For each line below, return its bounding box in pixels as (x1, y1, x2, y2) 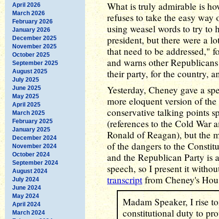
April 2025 (12, 101, 41, 108)
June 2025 (12, 84, 41, 91)
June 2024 (12, 184, 41, 191)
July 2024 (12, 175, 39, 183)
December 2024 (12, 134, 57, 141)
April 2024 (12, 200, 41, 208)
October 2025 (12, 51, 50, 58)
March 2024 (12, 209, 45, 216)
